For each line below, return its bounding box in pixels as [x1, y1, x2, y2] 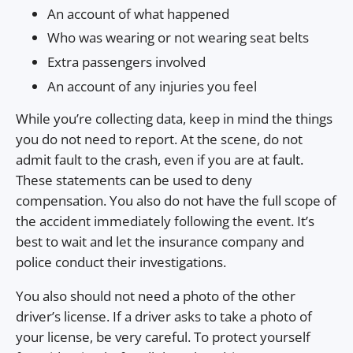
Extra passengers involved [47, 52, 206, 71]
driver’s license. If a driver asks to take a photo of [16, 307, 312, 326]
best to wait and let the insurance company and [16, 232, 304, 251]
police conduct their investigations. [16, 253, 226, 272]
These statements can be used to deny [16, 171, 252, 190]
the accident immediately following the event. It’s [16, 212, 314, 231]
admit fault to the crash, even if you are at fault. [16, 150, 303, 169]
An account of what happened [47, 4, 229, 23]
